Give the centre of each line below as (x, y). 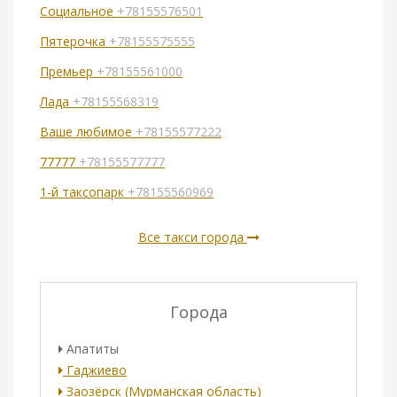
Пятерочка (74, 42)
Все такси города (192, 237)
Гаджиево (95, 370)
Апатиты (91, 349)
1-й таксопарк (84, 192)
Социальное (78, 12)
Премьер (68, 72)
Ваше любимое (88, 132)
